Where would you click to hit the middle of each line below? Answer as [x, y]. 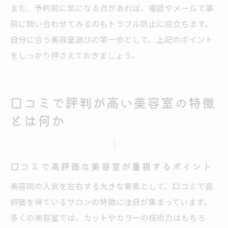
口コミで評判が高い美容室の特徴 [113, 103]
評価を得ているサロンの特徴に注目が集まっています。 [111, 202]
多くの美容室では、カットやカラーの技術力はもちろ [108, 218]
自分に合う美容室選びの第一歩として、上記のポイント [112, 39]
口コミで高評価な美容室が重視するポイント [112, 166]
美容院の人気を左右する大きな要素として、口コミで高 [112, 186]
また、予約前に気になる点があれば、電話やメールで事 [112, 8]
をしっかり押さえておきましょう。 [75, 55]
